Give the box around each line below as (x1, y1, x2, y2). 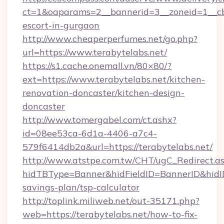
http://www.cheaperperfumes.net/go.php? (22, 33, 197, 44)
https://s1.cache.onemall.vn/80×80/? (22, 60, 171, 71)
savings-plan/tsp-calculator (22, 181, 139, 193)
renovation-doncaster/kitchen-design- (22, 87, 184, 98)
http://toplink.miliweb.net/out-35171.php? (22, 195, 199, 206)
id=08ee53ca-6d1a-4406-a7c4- (22, 127, 157, 139)
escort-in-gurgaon (22, 19, 99, 31)
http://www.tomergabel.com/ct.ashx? (22, 114, 176, 125)
